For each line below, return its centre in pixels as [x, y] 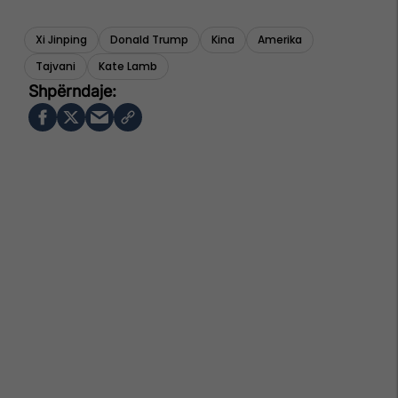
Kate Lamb [128, 66]
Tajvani [56, 66]
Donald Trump [149, 39]
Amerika [280, 39]
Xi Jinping [61, 39]
